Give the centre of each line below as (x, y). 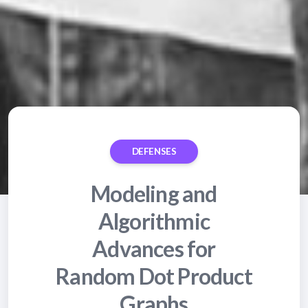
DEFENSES (154, 151)
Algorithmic (154, 221)
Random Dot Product (154, 276)
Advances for (154, 248)
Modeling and (154, 193)
